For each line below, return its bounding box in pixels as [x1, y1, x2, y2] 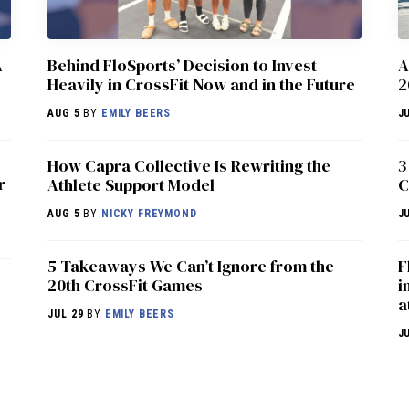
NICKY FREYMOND [100, 206, 197, 220]
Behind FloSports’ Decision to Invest [47, 53, 318, 77]
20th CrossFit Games [47, 273, 204, 297]
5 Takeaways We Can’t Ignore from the [47, 254, 335, 278]
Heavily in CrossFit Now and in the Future [47, 72, 356, 96]
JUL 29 [47, 307, 84, 320]
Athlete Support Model [47, 173, 215, 196]
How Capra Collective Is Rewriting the [47, 153, 331, 177]
